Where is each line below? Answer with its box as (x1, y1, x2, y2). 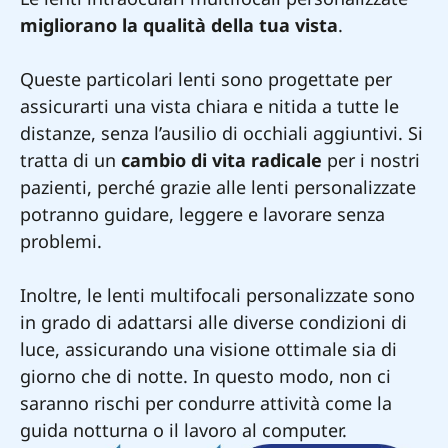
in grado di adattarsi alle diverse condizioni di (20, 309, 407, 334)
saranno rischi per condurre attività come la (20, 390, 392, 415)
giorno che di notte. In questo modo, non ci (20, 363, 391, 388)
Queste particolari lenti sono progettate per (20, 66, 392, 91)
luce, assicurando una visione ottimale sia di (20, 336, 397, 361)
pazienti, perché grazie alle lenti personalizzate (20, 174, 416, 199)
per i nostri (322, 147, 420, 172)
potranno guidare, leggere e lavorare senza (20, 201, 385, 226)
